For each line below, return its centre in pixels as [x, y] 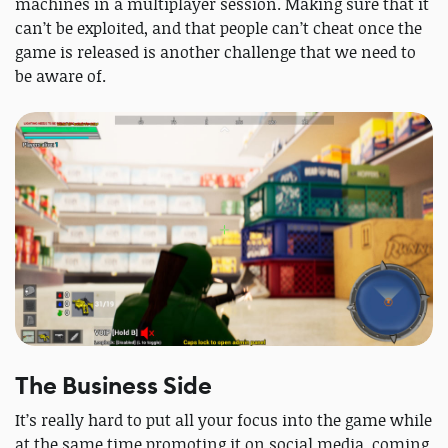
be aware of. [60, 75]
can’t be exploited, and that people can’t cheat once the [218, 27]
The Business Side [113, 385]
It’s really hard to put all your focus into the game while [223, 419]
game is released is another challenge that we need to [215, 51]
